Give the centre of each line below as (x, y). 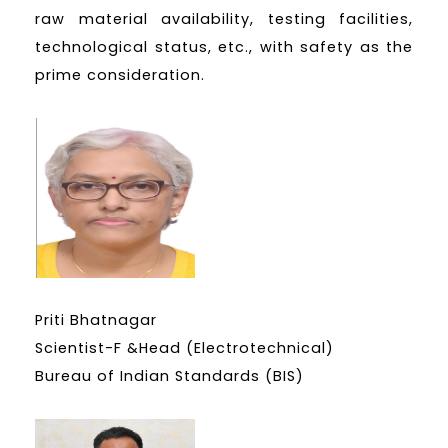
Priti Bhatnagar (96, 320)
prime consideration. (120, 74)
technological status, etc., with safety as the (224, 46)
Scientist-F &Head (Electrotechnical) (184, 348)
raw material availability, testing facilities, (224, 18)
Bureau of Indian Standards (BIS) (169, 376)
